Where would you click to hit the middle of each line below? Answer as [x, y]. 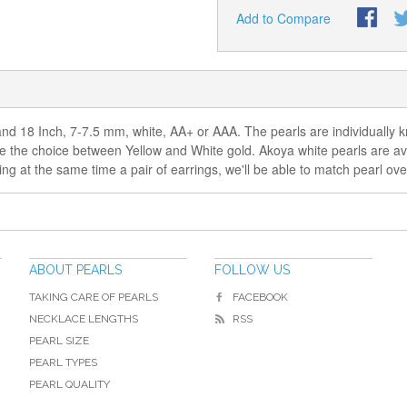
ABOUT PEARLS [75, 270]
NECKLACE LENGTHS [84, 319]
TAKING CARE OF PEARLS [94, 297]
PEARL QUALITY [69, 384]
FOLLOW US [252, 270]
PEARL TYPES [63, 362]
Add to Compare [283, 18]
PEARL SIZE [59, 341]
